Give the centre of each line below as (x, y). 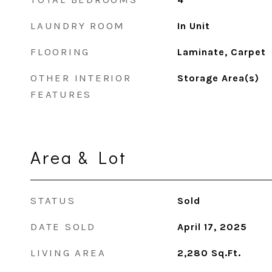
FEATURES (61, 94)
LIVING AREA (68, 253)
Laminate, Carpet (221, 52)
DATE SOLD (63, 226)
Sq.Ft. (226, 253)
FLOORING (60, 52)
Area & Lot (79, 157)
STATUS (53, 200)
